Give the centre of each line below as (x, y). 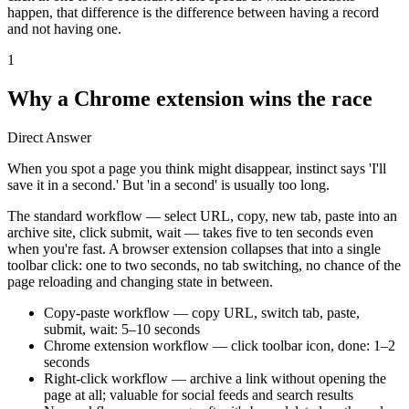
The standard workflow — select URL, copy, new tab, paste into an (202, 215)
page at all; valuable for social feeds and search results (199, 394)
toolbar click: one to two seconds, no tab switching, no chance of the (204, 265)
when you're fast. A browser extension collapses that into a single (194, 248)
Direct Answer (49, 137)
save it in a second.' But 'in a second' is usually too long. (168, 184)
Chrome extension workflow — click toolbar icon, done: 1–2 (220, 345)
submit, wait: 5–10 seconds (122, 329)
